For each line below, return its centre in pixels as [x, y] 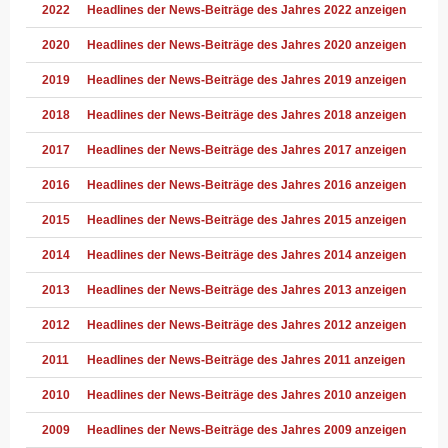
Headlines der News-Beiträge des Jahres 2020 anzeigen [246, 44]
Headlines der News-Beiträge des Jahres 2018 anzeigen [246, 114]
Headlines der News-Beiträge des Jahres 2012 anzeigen [246, 324]
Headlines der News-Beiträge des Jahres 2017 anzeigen [246, 149]
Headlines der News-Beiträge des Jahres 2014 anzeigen [246, 254]
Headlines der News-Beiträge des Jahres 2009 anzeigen [246, 429]
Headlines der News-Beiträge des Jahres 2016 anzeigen [246, 184]
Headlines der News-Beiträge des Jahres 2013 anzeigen [246, 289]
